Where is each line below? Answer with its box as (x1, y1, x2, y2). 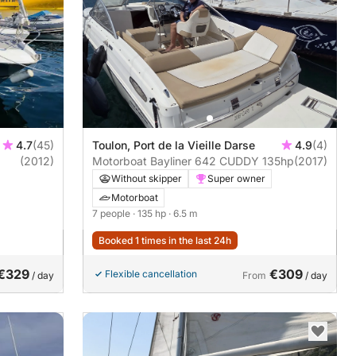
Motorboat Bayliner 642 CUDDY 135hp (262, 153, 294, 168)
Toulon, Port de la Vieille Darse (92, 137, 255, 152)
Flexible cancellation (105, 267, 197, 280)
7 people (92, 207, 133, 219)
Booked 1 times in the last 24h (99, 234, 231, 246)
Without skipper (111, 172, 182, 184)
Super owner (207, 172, 265, 184)
